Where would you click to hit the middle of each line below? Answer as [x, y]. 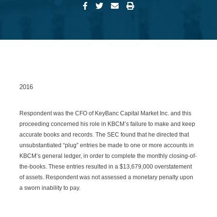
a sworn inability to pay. [50, 188]
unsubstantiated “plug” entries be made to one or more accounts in [107, 145]
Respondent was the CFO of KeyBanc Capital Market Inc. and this [105, 113]
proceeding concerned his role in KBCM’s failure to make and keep [107, 124]
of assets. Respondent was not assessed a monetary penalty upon [106, 177]
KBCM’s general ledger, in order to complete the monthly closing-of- [108, 156]
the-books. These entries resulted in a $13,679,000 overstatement [106, 166]
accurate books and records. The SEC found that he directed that [104, 134]
